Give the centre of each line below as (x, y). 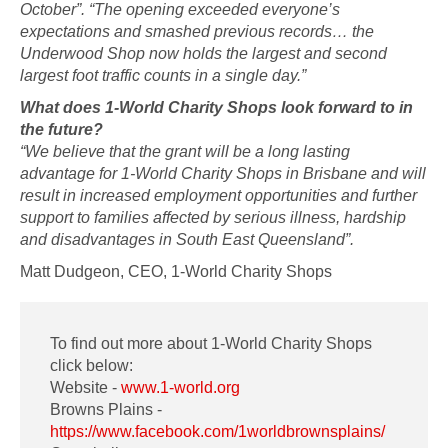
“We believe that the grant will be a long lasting (185, 151)
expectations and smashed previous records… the (197, 31)
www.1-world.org (180, 387)
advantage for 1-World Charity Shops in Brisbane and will (223, 173)
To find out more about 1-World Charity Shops (211, 343)
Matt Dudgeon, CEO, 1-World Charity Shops (176, 271)
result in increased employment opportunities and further (218, 195)
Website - (85, 387)
